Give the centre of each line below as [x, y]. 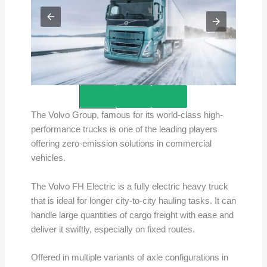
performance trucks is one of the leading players [124, 130]
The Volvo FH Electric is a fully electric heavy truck [129, 186]
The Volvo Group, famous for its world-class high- [127, 115]
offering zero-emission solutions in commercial [121, 144]
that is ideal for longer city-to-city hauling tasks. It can [133, 201]
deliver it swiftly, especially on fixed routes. [114, 229]
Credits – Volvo [134, 93]
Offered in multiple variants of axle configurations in [129, 257]
